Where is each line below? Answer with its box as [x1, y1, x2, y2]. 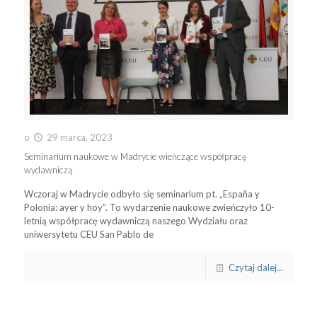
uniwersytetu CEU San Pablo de [23, 229, 154, 241]
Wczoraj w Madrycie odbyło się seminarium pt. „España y [23, 188, 260, 200]
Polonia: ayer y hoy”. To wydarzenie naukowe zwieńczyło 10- [23, 202, 275, 214]
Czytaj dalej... [228, 262, 283, 274]
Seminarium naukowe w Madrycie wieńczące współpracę [23, 151, 247, 163]
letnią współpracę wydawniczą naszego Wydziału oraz [23, 215, 248, 227]
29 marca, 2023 [46, 132, 113, 144]
